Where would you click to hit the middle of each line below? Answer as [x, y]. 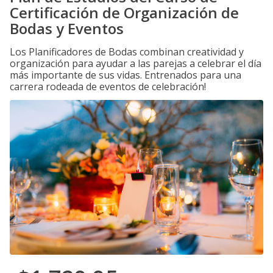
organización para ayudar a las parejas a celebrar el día [136, 63]
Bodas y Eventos [67, 28]
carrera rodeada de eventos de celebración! [108, 87]
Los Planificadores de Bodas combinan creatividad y [127, 52]
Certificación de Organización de [124, 12]
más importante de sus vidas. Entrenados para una [126, 75]
